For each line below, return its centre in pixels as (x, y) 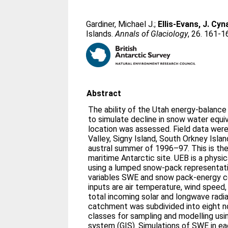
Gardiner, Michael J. (120, 24)
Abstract (104, 93)
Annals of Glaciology (152, 34)
